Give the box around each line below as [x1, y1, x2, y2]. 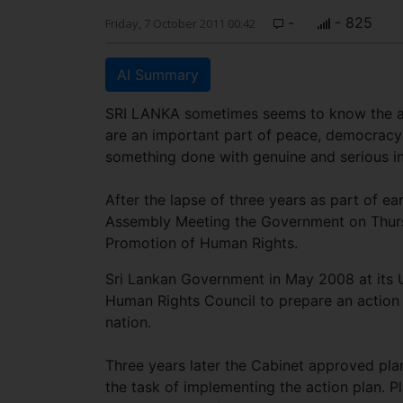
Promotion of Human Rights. [105, 234, 298, 252]
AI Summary [117, 66, 199, 84]
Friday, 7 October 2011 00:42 [105, 15, 255, 31]
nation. [105, 313, 151, 331]
